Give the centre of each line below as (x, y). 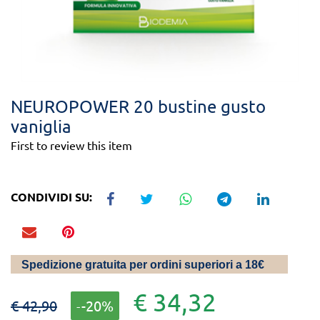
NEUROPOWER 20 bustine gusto (138, 106)
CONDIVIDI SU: (53, 197)
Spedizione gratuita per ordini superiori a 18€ (143, 265)
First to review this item (71, 145)
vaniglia (41, 126)
